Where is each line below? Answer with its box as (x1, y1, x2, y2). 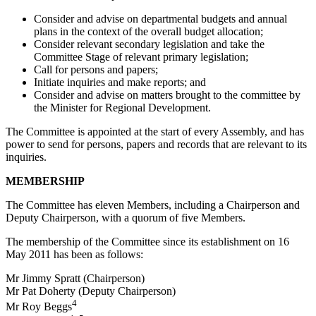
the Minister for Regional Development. (34, 101, 211, 114)
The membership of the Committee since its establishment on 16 (6, 235, 289, 248)
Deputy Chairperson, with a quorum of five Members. (6, 211, 245, 224)
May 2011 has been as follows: (6, 248, 143, 260)
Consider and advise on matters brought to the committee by (34, 88, 300, 101)
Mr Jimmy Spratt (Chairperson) (6, 272, 145, 284)
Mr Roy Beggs (6, 300, 72, 313)
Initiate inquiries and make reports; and (34, 75, 206, 88)
